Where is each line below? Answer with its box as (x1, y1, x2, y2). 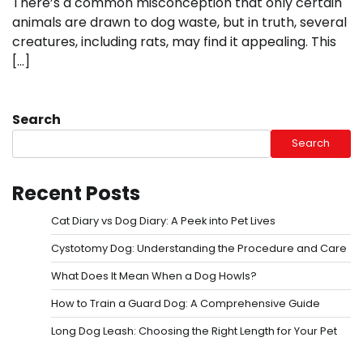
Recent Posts (12, 179, 140, 207)
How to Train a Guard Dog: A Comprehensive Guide (51, 295, 320, 311)
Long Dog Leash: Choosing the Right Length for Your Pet (51, 322, 337, 339)
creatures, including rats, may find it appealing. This (12, 32, 336, 51)
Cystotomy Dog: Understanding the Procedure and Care (51, 240, 347, 256)
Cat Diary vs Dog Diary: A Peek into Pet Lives (51, 212, 275, 228)
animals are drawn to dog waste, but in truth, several (12, 12, 347, 32)
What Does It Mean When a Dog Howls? (51, 267, 257, 284)
